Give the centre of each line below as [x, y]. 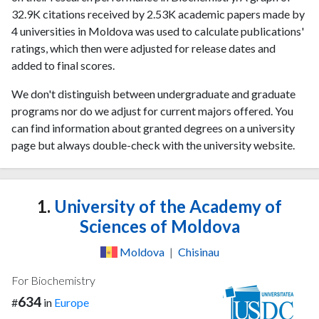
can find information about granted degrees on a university [153, 128]
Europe [72, 302]
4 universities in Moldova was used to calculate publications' [158, 31]
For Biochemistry [53, 280]
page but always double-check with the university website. [153, 145]
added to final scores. [63, 65]
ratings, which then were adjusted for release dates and [143, 48]
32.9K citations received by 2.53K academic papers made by [158, 14]
